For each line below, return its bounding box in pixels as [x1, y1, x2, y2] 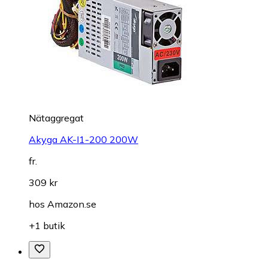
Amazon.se [47, 198, 96, 211]
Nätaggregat [29, 112, 84, 124]
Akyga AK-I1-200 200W [29, 133, 138, 146]
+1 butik [29, 220, 65, 232]
